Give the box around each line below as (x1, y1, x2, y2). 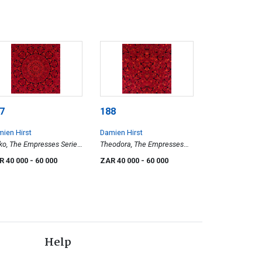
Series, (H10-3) (100, 151, 147, 160)
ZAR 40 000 (100, 156, 141, 165)
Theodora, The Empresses (100, 139, 184, 149)
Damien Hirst (100, 127, 143, 137)
